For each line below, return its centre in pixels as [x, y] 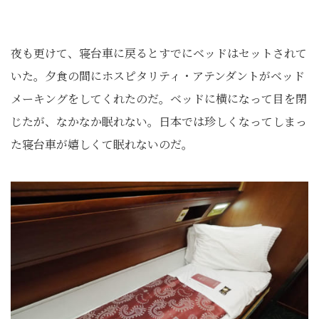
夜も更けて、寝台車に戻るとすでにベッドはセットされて [159, 53]
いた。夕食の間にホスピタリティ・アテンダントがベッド [158, 75]
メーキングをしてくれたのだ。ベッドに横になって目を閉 [159, 98]
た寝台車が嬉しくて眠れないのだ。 [102, 144]
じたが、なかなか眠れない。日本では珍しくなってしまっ [159, 121]
